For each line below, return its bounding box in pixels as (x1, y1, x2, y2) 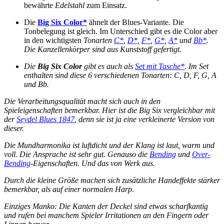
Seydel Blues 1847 (16, 114, 74, 123)
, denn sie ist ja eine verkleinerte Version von (74, 114, 214, 123)
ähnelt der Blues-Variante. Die (87, 17, 184, 26)
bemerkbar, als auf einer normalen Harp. (4, 184, 134, 193)
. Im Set (184, 61, 208, 70)
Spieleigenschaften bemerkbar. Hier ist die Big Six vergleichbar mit (4, 105, 215, 114)
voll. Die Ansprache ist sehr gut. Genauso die (4, 149, 149, 158)
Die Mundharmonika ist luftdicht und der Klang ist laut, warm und (4, 140, 214, 149)
